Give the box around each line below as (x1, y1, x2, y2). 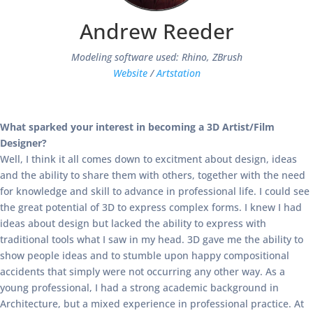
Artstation (156, 66, 201, 80)
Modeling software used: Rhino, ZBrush (71, 50, 242, 64)
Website (112, 66, 147, 80)
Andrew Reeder (79, 17, 234, 45)
